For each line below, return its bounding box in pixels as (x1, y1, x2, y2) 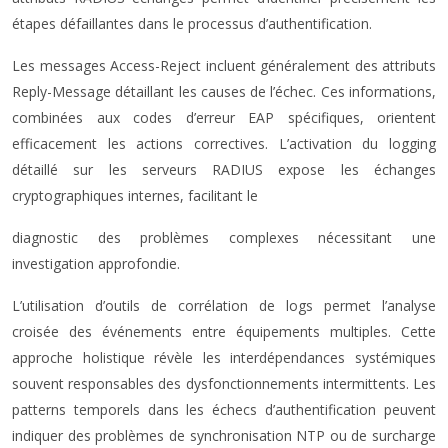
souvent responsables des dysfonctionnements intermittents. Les (12, 374, 436, 393)
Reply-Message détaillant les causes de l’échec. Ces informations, (12, 82, 436, 101)
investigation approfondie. (12, 254, 180, 273)
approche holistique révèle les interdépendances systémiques (12, 348, 436, 367)
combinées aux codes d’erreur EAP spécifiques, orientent (12, 108, 436, 127)
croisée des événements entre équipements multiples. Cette (12, 322, 436, 341)
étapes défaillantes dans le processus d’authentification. (12, 14, 372, 33)
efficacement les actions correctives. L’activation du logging (12, 134, 436, 153)
